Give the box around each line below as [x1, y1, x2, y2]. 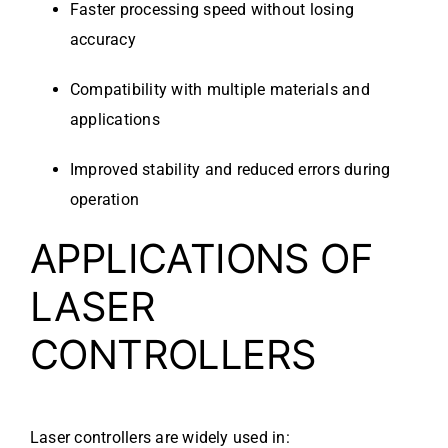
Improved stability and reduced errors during [70, 159, 391, 179]
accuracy [70, 29, 136, 49]
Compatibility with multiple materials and [70, 79, 370, 99]
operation [70, 189, 140, 209]
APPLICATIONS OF [30, 233, 372, 283]
